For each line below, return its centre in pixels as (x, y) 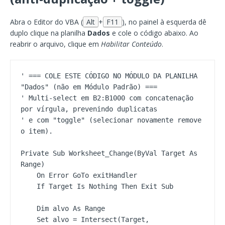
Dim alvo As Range (29, 208)
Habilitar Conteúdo (131, 44)
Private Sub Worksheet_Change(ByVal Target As (109, 153)
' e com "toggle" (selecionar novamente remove (111, 120)
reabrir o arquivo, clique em (55, 44)
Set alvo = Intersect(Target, (29, 219)
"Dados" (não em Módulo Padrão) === (89, 87)
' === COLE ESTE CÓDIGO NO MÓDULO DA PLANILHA (109, 76)
